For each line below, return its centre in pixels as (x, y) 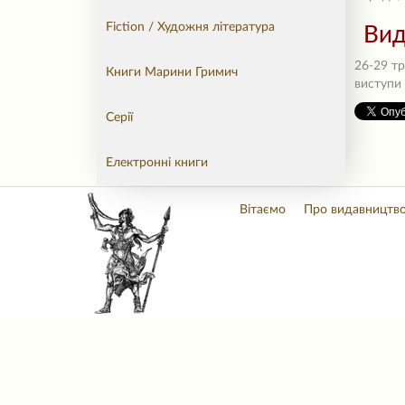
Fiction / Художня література (190, 27)
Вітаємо (262, 210)
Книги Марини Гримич (172, 72)
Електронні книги (157, 163)
